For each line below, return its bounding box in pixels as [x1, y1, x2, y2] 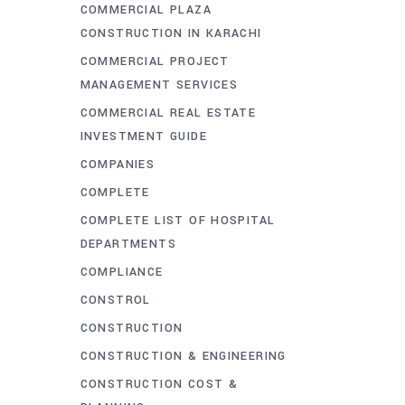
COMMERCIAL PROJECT [80, 52, 230, 70]
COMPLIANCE [80, 263, 164, 280]
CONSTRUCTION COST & [80, 375, 239, 392]
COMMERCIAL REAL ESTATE [80, 104, 257, 121]
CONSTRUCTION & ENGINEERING [80, 347, 287, 364]
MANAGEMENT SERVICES [80, 76, 239, 93]
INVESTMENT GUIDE [80, 127, 207, 145]
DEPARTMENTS [80, 235, 176, 252]
